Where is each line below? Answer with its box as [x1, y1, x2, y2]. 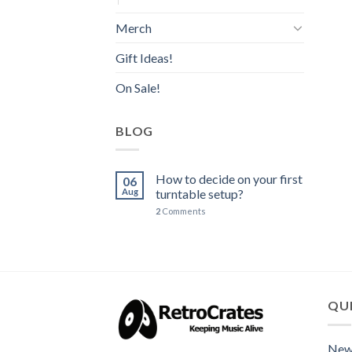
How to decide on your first [156, 171, 302, 187]
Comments [160, 206, 206, 217]
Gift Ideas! [115, 49, 173, 65]
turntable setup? [156, 186, 244, 202]
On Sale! [115, 79, 160, 95]
